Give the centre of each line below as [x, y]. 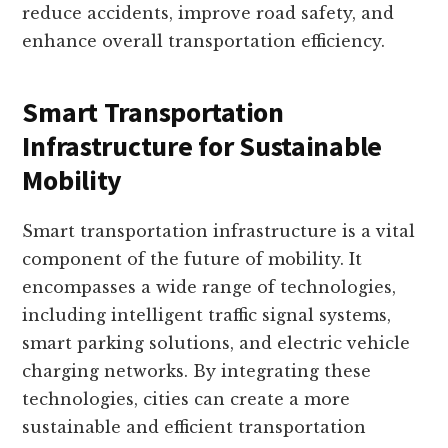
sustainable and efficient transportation [194, 427]
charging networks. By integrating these [197, 371]
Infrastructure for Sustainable [202, 146]
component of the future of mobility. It [192, 259]
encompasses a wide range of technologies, [209, 287]
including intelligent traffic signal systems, [207, 315]
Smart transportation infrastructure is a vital [219, 231]
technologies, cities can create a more [186, 399]
